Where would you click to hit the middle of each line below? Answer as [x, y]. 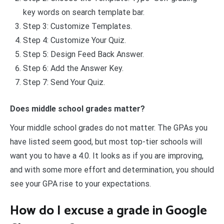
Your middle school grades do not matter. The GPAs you [109, 128]
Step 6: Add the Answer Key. [73, 68]
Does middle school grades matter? [77, 109]
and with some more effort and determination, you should [112, 170]
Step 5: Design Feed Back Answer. [83, 54]
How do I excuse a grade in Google [108, 210]
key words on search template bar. [83, 12]
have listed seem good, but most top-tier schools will [106, 142]
